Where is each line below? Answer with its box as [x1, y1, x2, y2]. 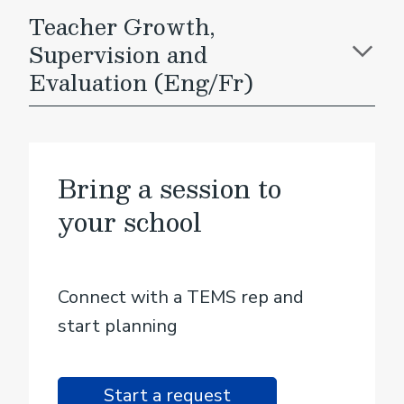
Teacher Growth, [29, 8, 215, 44]
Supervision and [29, 36, 207, 72]
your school [58, 200, 202, 243]
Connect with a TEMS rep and [58, 285, 304, 309]
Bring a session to [58, 167, 281, 209]
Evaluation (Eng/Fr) [29, 64, 253, 100]
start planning [58, 314, 178, 338]
